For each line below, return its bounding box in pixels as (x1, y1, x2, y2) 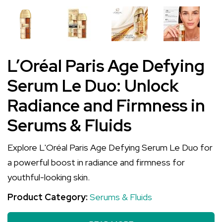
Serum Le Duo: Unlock (7, 74, 179, 97)
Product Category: (7, 191, 90, 203)
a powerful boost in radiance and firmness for (7, 157, 185, 168)
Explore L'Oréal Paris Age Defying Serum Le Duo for (7, 142, 213, 153)
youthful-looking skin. (7, 171, 90, 183)
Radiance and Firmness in (7, 94, 205, 116)
